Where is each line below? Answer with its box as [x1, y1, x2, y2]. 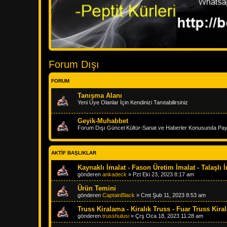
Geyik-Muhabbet [78, 117, 128, 125]
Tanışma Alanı [78, 92, 122, 100]
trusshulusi [102, 213, 129, 219]
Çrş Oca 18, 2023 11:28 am [135, 213, 203, 219]
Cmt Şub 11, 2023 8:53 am [141, 192, 206, 199]
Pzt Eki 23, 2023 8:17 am [133, 171, 194, 178]
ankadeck [102, 171, 127, 178]
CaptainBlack [102, 192, 135, 199]
